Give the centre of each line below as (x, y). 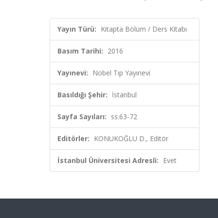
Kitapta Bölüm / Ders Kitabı (144, 29)
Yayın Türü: (77, 29)
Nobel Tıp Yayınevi (121, 73)
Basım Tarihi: (80, 51)
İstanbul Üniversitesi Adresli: (108, 160)
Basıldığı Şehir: (82, 95)
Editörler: (73, 138)
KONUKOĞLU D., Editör (131, 138)
